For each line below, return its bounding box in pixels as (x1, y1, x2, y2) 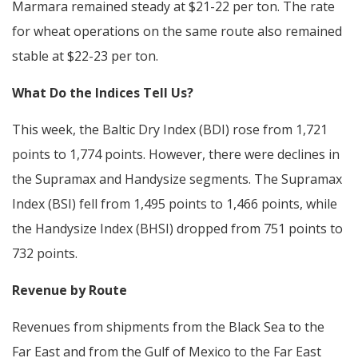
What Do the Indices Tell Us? (12, 83, 193, 101)
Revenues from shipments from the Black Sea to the (12, 317, 324, 336)
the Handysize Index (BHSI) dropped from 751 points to (12, 219, 343, 237)
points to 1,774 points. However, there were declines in (12, 145, 340, 163)
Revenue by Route (12, 280, 127, 299)
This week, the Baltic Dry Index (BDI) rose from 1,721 (12, 120, 328, 138)
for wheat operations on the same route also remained (12, 22, 342, 40)
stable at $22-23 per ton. (12, 46, 158, 65)
